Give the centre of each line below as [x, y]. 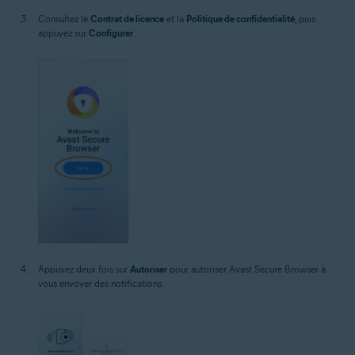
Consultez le [64, 18]
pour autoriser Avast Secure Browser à [246, 269]
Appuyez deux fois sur [84, 269]
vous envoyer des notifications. [101, 283]
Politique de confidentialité [240, 18]
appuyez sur [63, 32]
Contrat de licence [127, 18]
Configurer [111, 32]
